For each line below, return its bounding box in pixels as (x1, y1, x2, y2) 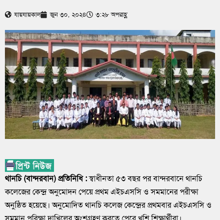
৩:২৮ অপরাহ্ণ (96, 10, 128, 19)
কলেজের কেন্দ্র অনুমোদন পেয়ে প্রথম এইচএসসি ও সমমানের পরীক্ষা (5, 187, 198, 197)
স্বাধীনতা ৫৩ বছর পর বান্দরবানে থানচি (87, 173, 202, 184)
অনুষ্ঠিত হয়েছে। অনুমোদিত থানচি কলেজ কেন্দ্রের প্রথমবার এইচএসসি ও (5, 200, 212, 211)
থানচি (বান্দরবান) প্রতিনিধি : (5, 173, 87, 184)
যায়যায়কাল (14, 10, 41, 19)
